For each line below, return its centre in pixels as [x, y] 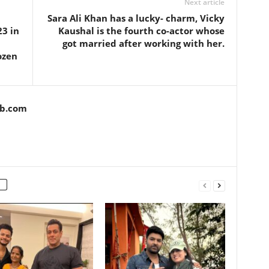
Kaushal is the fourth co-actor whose [141, 31]
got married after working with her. [143, 43]
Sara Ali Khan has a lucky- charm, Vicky [136, 18]
